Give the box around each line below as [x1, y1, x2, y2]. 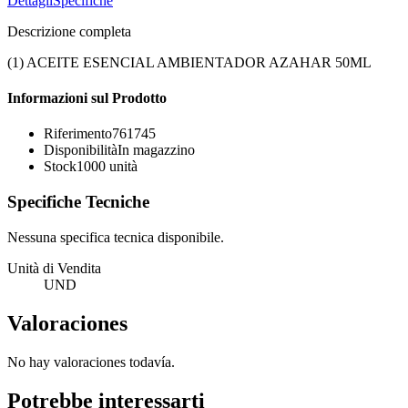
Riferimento [44, 126, 112, 142]
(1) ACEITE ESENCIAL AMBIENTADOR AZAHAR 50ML [7, 54, 372, 70]
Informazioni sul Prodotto [7, 90, 167, 107]
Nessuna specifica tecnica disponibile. [7, 229, 224, 245]
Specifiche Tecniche [7, 192, 149, 212]
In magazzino [117, 142, 195, 158]
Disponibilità [44, 142, 117, 158]
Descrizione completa [7, 23, 131, 39]
